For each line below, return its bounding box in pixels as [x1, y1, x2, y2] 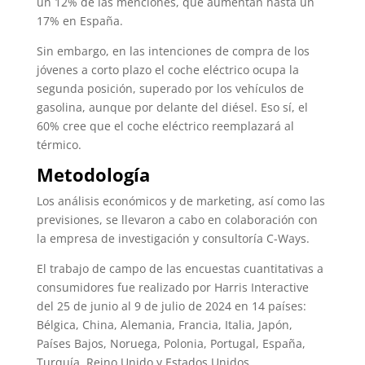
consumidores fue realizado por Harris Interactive [36, 279, 309, 295]
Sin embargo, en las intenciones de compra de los [36, 42, 310, 59]
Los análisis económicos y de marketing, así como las [36, 192, 325, 209]
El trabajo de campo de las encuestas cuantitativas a [36, 260, 323, 276]
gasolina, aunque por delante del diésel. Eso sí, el [36, 99, 308, 115]
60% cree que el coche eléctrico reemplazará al [36, 117, 294, 134]
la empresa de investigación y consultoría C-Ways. [36, 230, 310, 246]
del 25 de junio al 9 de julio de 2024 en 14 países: [36, 297, 306, 314]
